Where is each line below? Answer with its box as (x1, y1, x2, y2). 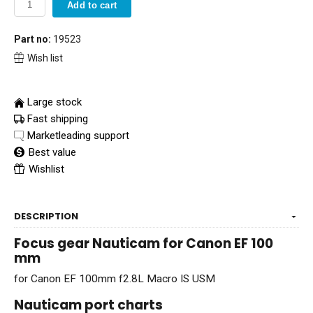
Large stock (27, 96, 82, 109)
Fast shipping (27, 112, 88, 126)
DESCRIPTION (14, 210, 78, 224)
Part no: (14, 34, 51, 45)
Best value (26, 146, 76, 159)
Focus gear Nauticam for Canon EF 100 (14, 234, 273, 254)
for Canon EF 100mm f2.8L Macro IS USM (14, 272, 215, 286)
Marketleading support (27, 129, 129, 143)
